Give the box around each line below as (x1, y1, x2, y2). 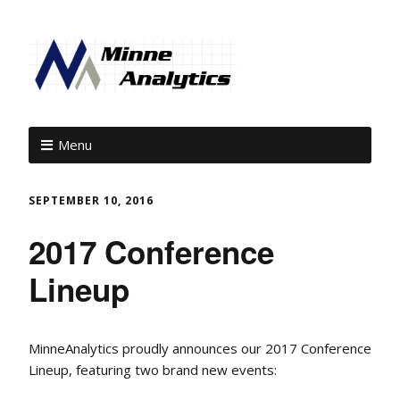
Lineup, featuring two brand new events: (29, 361, 277, 379)
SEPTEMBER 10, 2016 (29, 192, 154, 208)
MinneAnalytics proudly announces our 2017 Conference (29, 339, 371, 357)
